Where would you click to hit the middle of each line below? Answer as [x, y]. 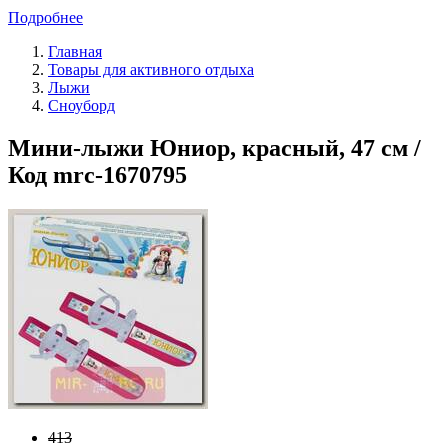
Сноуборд [81, 105]
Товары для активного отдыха [151, 69]
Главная [75, 51]
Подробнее [45, 17]
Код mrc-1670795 [97, 174]
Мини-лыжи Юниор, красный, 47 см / [214, 147]
